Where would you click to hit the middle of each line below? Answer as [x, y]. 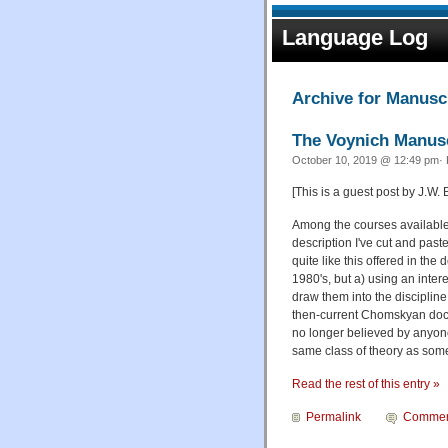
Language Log [355, 37]
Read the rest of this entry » [366, 383]
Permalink [333, 416]
